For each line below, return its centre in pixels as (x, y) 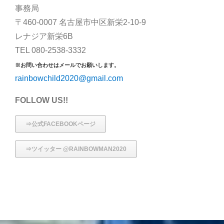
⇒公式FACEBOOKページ (60, 124)
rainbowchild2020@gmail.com (69, 78)
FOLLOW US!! (41, 100)
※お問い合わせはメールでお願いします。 (67, 65)
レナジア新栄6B (44, 36)
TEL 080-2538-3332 (50, 50)
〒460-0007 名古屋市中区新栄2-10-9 (80, 22)
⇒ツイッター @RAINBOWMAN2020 (76, 149)
